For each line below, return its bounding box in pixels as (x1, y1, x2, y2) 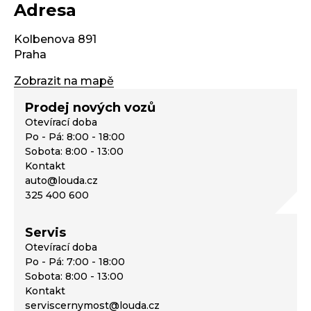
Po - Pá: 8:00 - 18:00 (25, 131, 125, 143)
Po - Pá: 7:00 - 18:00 (25, 255, 125, 268)
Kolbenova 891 (14, 33, 96, 46)
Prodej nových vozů (25, 100, 155, 115)
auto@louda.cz (25, 174, 98, 187)
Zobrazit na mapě (14, 74, 114, 87)
